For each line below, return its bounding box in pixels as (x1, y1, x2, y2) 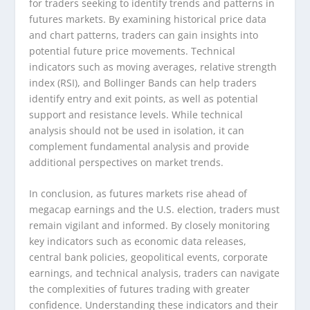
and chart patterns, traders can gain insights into (29, 28, 259, 42)
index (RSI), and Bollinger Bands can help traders (29, 75, 257, 89)
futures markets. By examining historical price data (29, 12, 267, 26)
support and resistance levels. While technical (29, 107, 244, 121)
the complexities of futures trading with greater (29, 282, 250, 296)
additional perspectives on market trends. (29, 155, 224, 169)
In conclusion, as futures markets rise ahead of (29, 187, 248, 201)
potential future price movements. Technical (29, 44, 236, 57)
